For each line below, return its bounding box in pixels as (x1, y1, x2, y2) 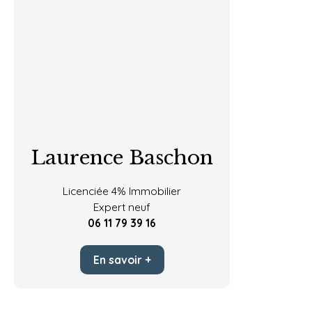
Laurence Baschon (31, 146, 213, 170)
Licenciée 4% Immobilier (63, 184, 181, 198)
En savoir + (93, 252, 151, 267)
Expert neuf (93, 200, 150, 214)
